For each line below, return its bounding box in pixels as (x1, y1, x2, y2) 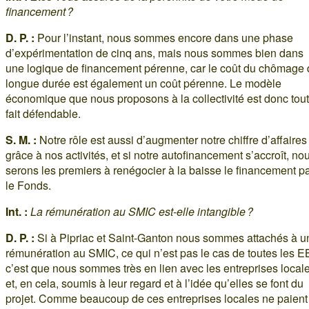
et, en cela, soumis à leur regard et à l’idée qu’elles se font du (6, 275, 303, 291)
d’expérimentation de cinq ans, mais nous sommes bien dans (6, 44, 303, 61)
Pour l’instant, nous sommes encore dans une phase (34, 29, 293, 46)
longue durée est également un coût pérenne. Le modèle (6, 74, 281, 91)
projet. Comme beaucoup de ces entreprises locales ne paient (6, 290, 308, 306)
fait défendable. (6, 105, 81, 121)
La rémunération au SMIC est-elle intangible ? (30, 203, 253, 219)
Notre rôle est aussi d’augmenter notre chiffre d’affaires (37, 131, 307, 148)
